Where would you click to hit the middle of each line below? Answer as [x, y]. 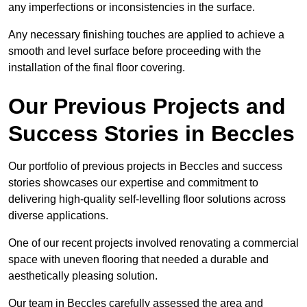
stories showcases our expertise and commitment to [133, 183]
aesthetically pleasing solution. [84, 276]
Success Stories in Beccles [151, 134]
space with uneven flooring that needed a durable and [138, 260]
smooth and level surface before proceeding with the [135, 51]
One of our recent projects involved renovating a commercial [153, 243]
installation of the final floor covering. [97, 68]
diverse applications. [58, 216]
